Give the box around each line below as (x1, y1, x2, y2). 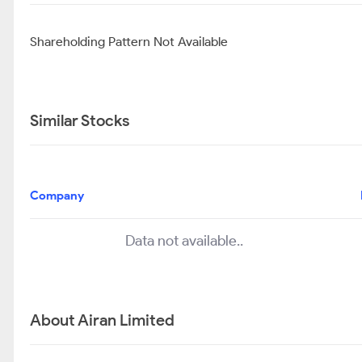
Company (30, 188, 84, 203)
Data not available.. (124, 232, 243, 250)
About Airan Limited (30, 310, 175, 330)
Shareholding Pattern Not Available (30, 34, 228, 49)
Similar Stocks (30, 111, 129, 130)
